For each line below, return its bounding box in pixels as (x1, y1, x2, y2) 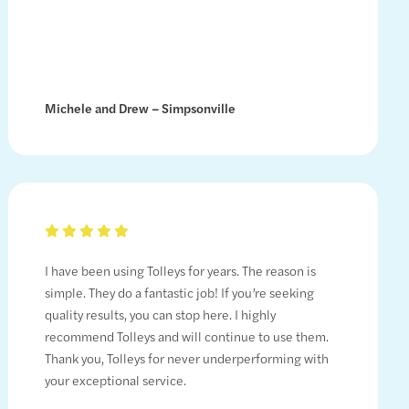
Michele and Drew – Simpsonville (44, 99, 236, 118)
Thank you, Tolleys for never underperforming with (44, 349, 329, 368)
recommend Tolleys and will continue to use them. (44, 327, 329, 346)
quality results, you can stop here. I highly (44, 305, 276, 324)
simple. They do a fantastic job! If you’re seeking (44, 283, 314, 302)
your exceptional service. (44, 371, 186, 390)
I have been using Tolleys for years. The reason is (44, 261, 316, 280)
